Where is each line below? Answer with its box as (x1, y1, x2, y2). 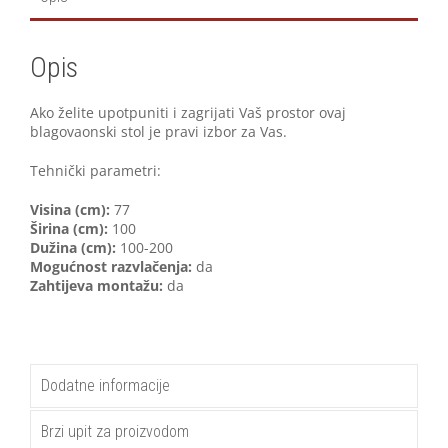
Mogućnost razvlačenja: (30, 256, 196, 276)
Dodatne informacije (41, 375, 170, 395)
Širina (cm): (30, 218, 108, 238)
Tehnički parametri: (30, 160, 161, 180)
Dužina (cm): (30, 237, 116, 257)
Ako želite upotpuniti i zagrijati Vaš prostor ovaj (30, 102, 346, 122)
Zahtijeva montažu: (30, 275, 163, 295)
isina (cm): (39, 199, 110, 219)
